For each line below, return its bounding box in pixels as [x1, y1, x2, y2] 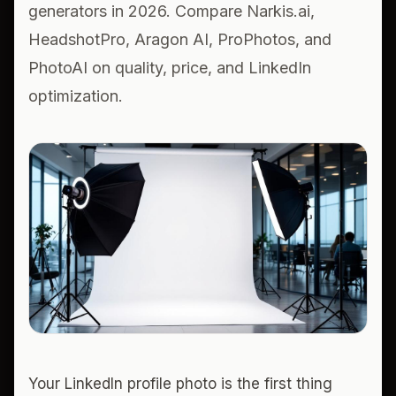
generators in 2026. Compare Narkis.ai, [28, 2, 315, 20]
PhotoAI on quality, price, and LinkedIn [28, 58, 311, 77]
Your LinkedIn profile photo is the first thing [28, 374, 332, 392]
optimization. [28, 87, 123, 105]
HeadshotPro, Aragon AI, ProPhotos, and [28, 30, 331, 49]
